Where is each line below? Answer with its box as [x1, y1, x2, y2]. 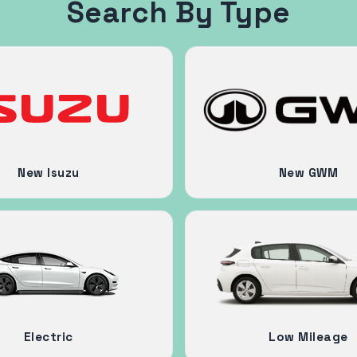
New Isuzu [18, 164, 80, 180]
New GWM [278, 164, 339, 180]
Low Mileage [269, 328, 348, 344]
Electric [23, 328, 73, 344]
